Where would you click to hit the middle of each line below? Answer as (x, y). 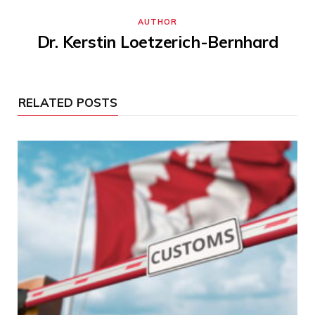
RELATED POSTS (68, 103)
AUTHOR (157, 22)
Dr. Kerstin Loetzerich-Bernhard (157, 42)
